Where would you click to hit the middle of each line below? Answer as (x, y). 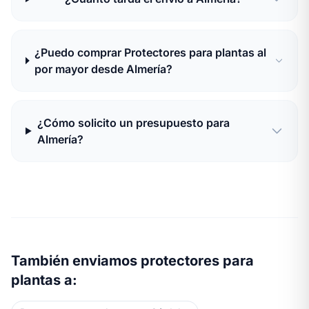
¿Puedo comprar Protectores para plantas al (151, 52)
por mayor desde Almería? (104, 69)
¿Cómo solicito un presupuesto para (133, 122)
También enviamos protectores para (132, 260)
